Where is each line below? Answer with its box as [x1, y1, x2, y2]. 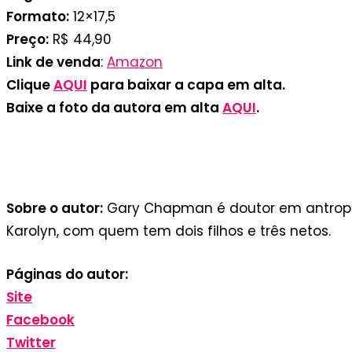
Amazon [107, 52, 163, 71]
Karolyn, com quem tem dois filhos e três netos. [6, 222, 331, 241]
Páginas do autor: [6, 264, 128, 284]
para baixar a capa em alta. [87, 75, 285, 94]
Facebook [6, 310, 75, 329]
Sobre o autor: [6, 199, 103, 218]
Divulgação [69, 172, 119, 185]
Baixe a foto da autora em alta [6, 97, 222, 117]
